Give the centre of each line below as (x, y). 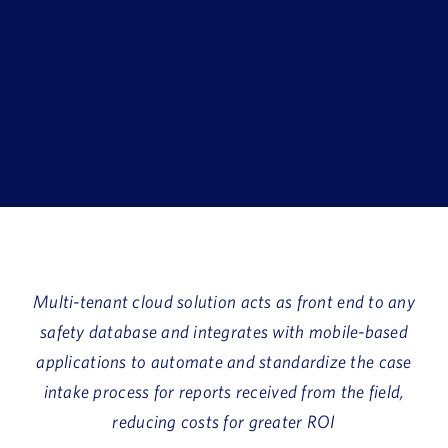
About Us (63, 69)
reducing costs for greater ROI (224, 421)
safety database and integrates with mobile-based (224, 331)
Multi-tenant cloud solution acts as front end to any (224, 301)
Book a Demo (78, 16)
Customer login (85, 120)
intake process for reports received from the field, (224, 391)
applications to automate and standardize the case (224, 361)
